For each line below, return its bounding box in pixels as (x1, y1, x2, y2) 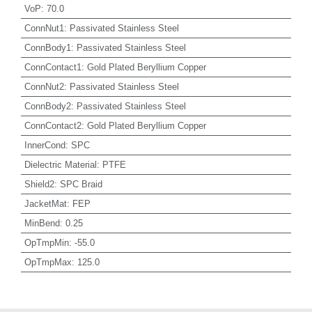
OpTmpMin (24, 237, 69, 248)
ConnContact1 (24, 61, 81, 72)
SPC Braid (59, 178, 102, 189)
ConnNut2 (24, 81, 64, 92)
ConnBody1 (24, 42, 71, 53)
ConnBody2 (24, 100, 71, 111)
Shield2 (24, 178, 54, 189)
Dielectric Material (24, 159, 97, 170)
